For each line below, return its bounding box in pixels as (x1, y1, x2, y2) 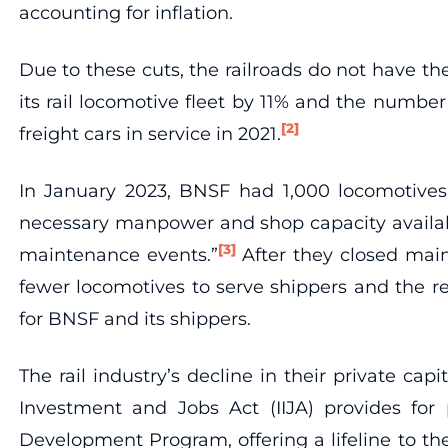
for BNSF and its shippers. (18, 307, 251, 330)
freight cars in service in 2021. (18, 122, 281, 145)
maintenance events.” (18, 243, 218, 266)
